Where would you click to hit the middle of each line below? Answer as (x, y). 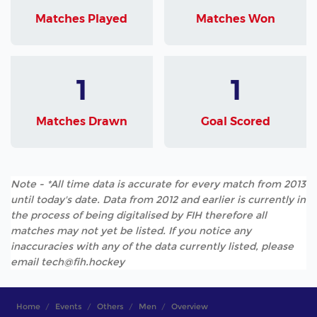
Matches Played (82, 18)
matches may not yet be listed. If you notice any (131, 231)
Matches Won (235, 18)
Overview (189, 307)
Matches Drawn (81, 121)
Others (110, 307)
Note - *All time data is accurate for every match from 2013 (158, 184)
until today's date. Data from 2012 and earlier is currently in (158, 200)
